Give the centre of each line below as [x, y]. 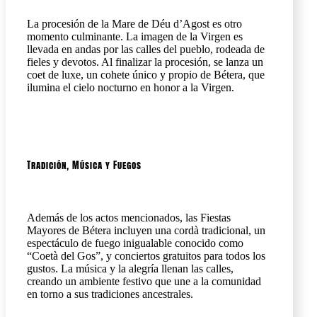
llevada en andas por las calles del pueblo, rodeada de [146, 49]
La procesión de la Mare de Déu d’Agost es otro [134, 23]
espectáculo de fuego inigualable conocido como [135, 243]
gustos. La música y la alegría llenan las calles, [130, 269]
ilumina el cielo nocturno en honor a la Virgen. [131, 87]
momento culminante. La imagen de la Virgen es [135, 36]
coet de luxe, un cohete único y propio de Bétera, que [146, 74]
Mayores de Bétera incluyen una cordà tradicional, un [146, 231]
